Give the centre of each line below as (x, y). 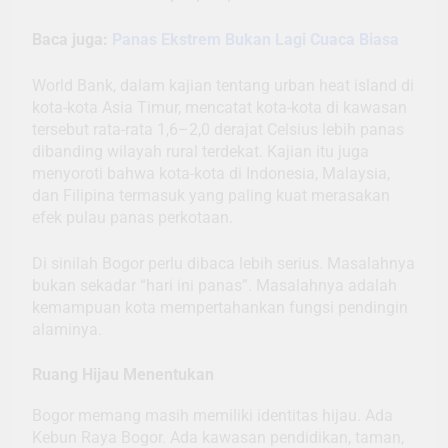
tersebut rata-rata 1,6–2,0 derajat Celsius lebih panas (218, 129)
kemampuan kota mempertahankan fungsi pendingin (220, 307)
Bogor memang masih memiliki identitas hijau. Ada (212, 416)
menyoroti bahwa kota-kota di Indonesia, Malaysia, (211, 173)
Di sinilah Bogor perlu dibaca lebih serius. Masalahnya (223, 263)
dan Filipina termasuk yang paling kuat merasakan (211, 195)
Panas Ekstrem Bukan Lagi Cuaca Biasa (255, 39)
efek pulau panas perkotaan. (132, 217)
